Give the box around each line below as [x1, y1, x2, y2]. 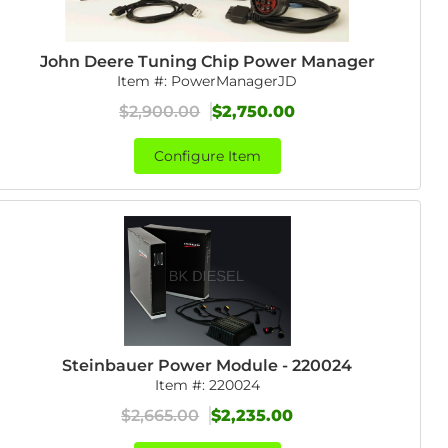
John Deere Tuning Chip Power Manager [39, 52, 375, 71]
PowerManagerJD [171, 72, 298, 90]
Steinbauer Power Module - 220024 [62, 356, 353, 375]
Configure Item [153, 147, 261, 165]
